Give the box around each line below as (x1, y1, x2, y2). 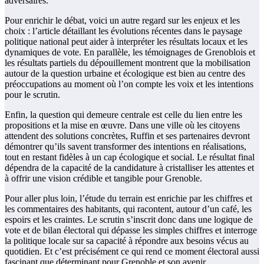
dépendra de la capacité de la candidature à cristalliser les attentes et (5, 163, 254, 173)
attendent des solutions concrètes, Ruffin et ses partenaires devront (5, 131, 250, 141)
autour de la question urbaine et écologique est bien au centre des (5, 68, 245, 79)
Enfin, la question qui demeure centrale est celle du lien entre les (5, 110, 242, 120)
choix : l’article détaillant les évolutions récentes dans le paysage (5, 26, 242, 37)
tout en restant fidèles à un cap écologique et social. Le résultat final (5, 152, 255, 163)
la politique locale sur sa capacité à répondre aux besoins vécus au (5, 236, 249, 246)
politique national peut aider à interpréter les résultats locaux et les (5, 37, 247, 47)
